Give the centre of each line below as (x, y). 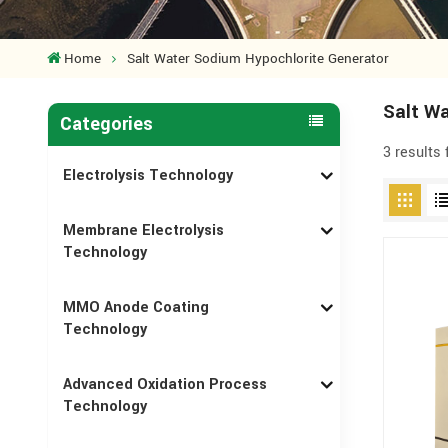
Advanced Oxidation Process (165, 385)
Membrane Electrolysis (144, 231)
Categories (106, 124)
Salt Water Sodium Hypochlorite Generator (257, 59)
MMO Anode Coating (136, 308)
